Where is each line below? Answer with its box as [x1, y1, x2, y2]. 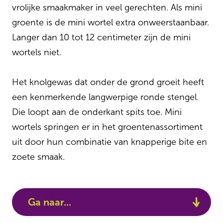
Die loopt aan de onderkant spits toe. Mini [12, 107, 182, 117]
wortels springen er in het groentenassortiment [12, 121, 203, 132]
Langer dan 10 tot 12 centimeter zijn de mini [12, 32, 191, 43]
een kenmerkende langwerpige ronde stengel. [12, 92, 199, 103]
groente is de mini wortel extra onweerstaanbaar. [12, 17, 209, 28]
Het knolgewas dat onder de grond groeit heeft [12, 77, 204, 88]
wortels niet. [12, 47, 61, 58]
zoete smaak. [12, 151, 65, 162]
